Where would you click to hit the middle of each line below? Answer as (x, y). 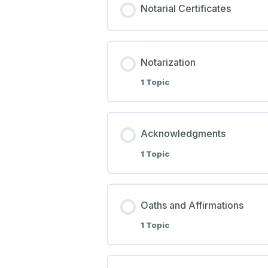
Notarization (168, 62)
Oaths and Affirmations (192, 205)
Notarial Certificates (185, 8)
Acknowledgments (183, 134)
